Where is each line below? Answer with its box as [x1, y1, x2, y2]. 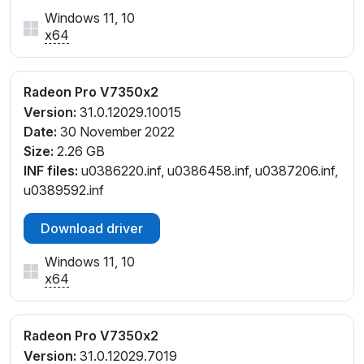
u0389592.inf [24, 182, 104, 199]
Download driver [41, 220, 143, 237]
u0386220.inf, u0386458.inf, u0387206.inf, [78, 162, 338, 180]
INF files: [24, 162, 78, 180]
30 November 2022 [57, 123, 175, 141]
